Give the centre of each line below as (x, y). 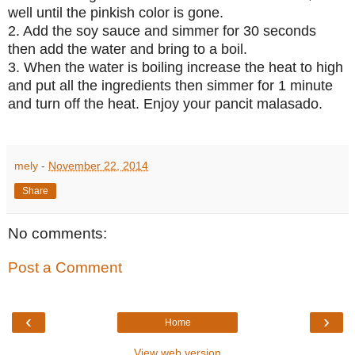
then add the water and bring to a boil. (128, 49)
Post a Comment (65, 268)
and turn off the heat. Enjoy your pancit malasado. (165, 103)
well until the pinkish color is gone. (116, 12)
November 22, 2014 (98, 165)
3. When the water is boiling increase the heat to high (176, 67)
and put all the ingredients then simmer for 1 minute (170, 85)
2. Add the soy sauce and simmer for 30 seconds (162, 31)
